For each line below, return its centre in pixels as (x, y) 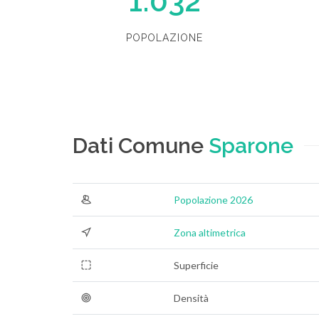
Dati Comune (141, 146)
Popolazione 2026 (213, 200)
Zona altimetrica (210, 232)
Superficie (196, 265)
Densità (191, 298)
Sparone (251, 146)
